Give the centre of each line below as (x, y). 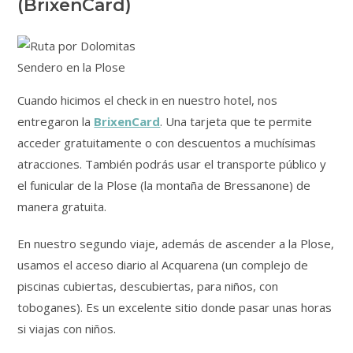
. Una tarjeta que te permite (236, 122)
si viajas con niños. (67, 329)
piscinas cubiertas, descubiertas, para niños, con (148, 286)
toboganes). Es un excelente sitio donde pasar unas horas (175, 308)
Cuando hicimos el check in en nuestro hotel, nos (148, 100)
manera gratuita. (62, 207)
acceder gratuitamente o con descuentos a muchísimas (167, 143)
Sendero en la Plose (72, 67)
